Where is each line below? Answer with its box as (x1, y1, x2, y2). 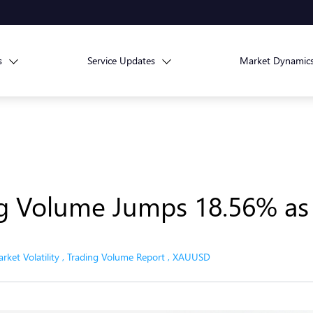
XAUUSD (173, 250, 210, 263)
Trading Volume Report (67, 250, 165, 263)
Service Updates (87, 54, 155, 67)
